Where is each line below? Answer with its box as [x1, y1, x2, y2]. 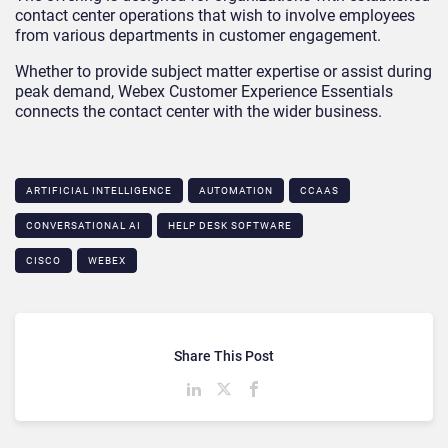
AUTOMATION [199, 185, 273, 197]
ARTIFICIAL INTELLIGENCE [26, 185, 172, 197]
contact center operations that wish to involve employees [15, 6, 415, 26]
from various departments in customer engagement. [15, 26, 381, 46]
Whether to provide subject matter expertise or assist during [15, 62, 432, 82]
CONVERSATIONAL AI [26, 220, 141, 232]
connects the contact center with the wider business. [15, 102, 382, 122]
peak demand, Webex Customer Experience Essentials [15, 82, 393, 102]
